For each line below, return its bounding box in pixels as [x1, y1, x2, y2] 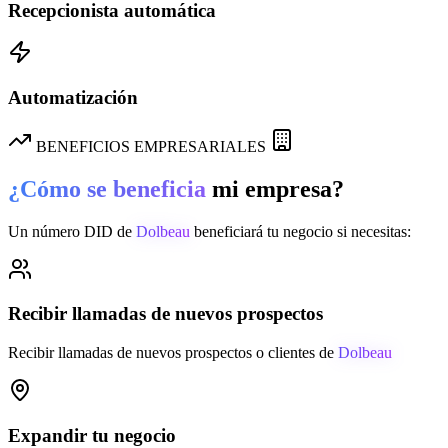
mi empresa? [212, 175, 344, 202]
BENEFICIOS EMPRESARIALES [36, 137, 266, 155]
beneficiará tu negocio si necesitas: [190, 222, 411, 240]
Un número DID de [8, 222, 136, 240]
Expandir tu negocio [8, 424, 176, 446]
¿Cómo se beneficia [8, 175, 206, 202]
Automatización [8, 87, 138, 109]
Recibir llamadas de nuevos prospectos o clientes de [8, 344, 338, 362]
